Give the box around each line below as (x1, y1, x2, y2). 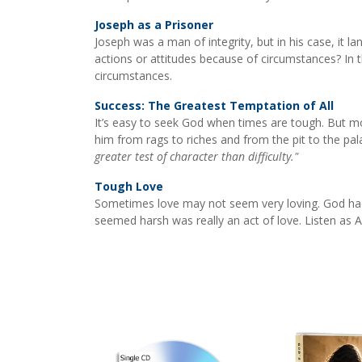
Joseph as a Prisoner (95, 17, 213, 32)
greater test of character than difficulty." (95, 149, 298, 164)
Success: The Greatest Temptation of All (95, 98, 334, 113)
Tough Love (95, 179, 163, 194)
